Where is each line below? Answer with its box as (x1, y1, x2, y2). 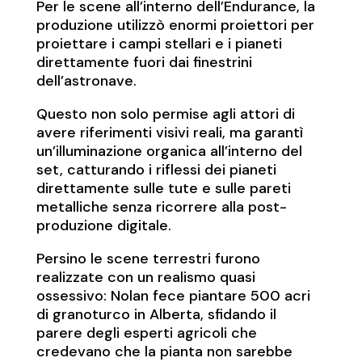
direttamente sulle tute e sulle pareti (36, 179, 291, 199)
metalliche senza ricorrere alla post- (36, 197, 287, 217)
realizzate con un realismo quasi (36, 267, 255, 288)
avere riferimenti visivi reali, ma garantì (36, 123, 303, 143)
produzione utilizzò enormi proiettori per (36, 15, 314, 36)
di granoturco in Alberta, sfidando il (36, 305, 276, 325)
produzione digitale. (36, 216, 171, 236)
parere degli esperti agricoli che (36, 323, 257, 343)
